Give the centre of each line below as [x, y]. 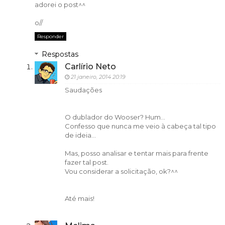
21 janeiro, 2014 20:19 [98, 77]
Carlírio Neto [90, 67]
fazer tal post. [86, 162]
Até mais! [79, 199]
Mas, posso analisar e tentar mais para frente [136, 153]
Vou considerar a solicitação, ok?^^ [121, 172]
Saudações [83, 90]
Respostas [60, 54]
